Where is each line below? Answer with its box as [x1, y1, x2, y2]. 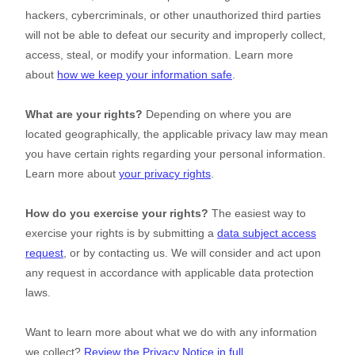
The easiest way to [208, 207, 306, 220]
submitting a [153, 227, 217, 240]
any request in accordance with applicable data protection [25, 266, 314, 280]
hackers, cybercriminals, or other [25, 9, 193, 22]
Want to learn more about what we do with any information [25, 326, 317, 339]
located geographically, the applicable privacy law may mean [25, 128, 328, 141]
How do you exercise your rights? [25, 207, 208, 220]
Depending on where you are [143, 108, 292, 121]
